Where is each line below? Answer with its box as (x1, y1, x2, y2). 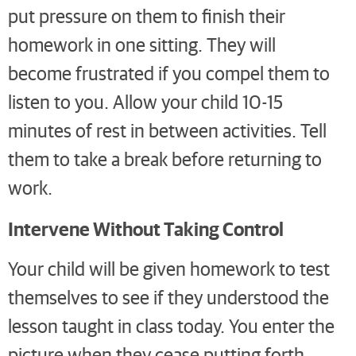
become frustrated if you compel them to (8, 60, 330, 86)
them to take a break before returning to (8, 146, 322, 172)
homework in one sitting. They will (8, 32, 276, 57)
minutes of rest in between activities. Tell (8, 118, 327, 143)
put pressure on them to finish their (8, 3, 285, 29)
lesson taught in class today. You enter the (8, 313, 335, 339)
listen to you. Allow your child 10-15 (8, 89, 283, 114)
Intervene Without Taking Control (8, 215, 284, 241)
